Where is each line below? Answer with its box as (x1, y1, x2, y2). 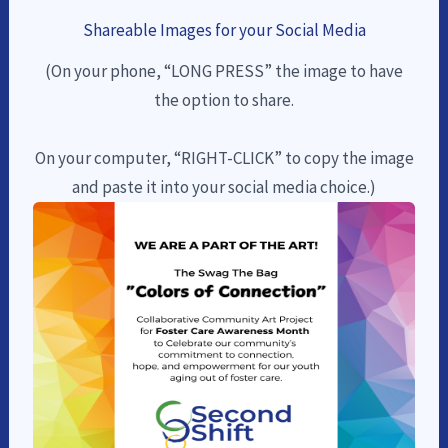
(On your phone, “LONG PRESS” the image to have (45, 60, 403, 82)
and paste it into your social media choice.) (72, 176, 376, 198)
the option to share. (154, 89, 294, 111)
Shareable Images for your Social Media (82, 19, 366, 41)
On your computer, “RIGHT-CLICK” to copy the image (34, 147, 414, 169)
